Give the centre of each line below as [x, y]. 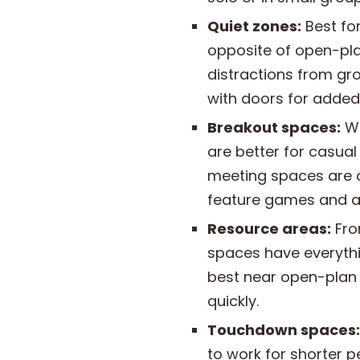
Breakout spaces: [274, 127]
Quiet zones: [254, 26]
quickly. [233, 301]
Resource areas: [269, 229]
